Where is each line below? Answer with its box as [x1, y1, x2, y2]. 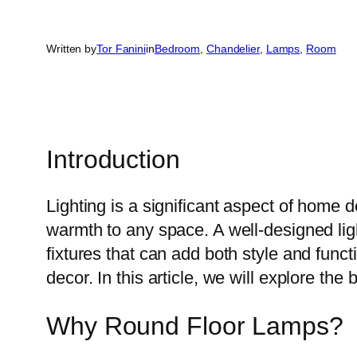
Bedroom [154, 42, 201, 56]
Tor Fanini [96, 42, 146, 56]
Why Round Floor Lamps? [46, 311, 343, 340]
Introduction [46, 144, 180, 174]
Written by [46, 42, 96, 56]
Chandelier [206, 42, 260, 56]
